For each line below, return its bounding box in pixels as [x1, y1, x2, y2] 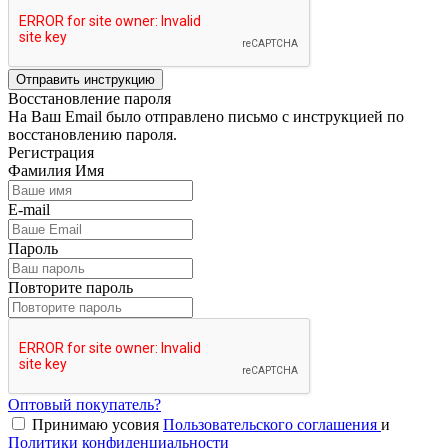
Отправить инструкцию [16, 71, 155, 87]
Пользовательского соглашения [163, 415, 381, 433]
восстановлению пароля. [8, 125, 177, 143]
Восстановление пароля [8, 89, 171, 107]
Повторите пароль [8, 278, 133, 296]
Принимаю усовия [32, 415, 163, 433]
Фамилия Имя [8, 161, 104, 179]
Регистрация [8, 143, 94, 161]
